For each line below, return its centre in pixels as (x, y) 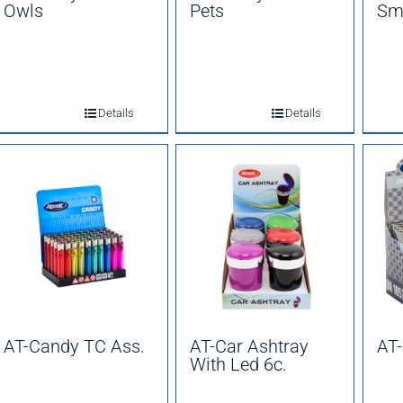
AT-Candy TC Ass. (75, 346)
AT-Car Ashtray (250, 346)
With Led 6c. (239, 364)
